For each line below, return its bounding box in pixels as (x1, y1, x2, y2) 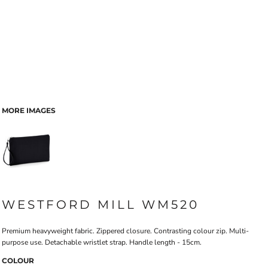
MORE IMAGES (2, 106, 56, 115)
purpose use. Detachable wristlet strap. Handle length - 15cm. (2, 237, 202, 247)
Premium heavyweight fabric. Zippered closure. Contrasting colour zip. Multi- (2, 226, 249, 236)
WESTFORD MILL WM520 (2, 197, 199, 212)
